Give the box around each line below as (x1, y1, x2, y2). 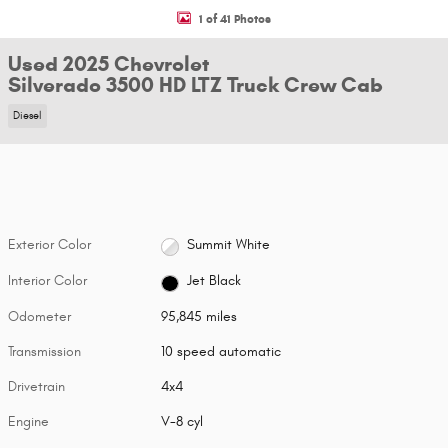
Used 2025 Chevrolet (8, 51, 209, 77)
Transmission (8, 343, 81, 360)
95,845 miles (161, 308, 238, 325)
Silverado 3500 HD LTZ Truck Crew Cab (8, 72, 383, 98)
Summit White (186, 236, 270, 254)
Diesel (13, 109, 42, 122)
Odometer (8, 308, 71, 325)
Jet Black (186, 272, 241, 290)
